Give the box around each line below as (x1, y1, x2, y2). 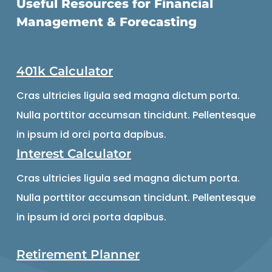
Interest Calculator (16, 146, 131, 161)
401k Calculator (16, 63, 113, 78)
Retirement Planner (16, 246, 140, 262)
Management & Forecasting (16, 14, 197, 29)
